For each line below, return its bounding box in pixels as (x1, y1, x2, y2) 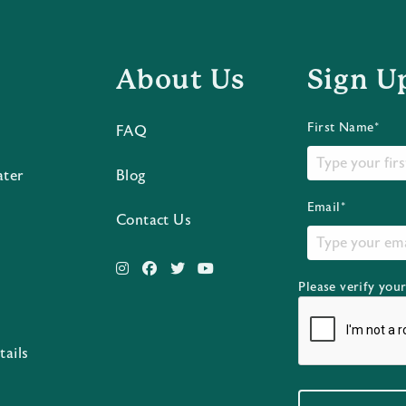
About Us (116, 63, 245, 95)
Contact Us (116, 212, 192, 228)
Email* (306, 200, 346, 215)
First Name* (306, 121, 380, 135)
